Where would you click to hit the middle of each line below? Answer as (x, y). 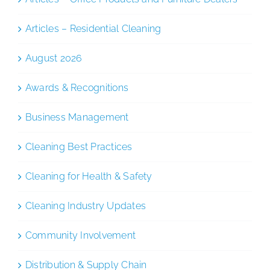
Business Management (77, 117)
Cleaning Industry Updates (86, 206)
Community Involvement (81, 235)
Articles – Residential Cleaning (93, 28)
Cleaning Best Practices (79, 146)
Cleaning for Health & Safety (89, 176)
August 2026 (54, 58)
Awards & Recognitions (77, 87)
